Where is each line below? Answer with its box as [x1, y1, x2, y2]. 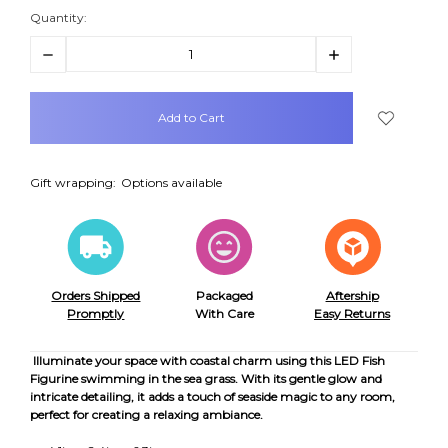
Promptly [67, 305, 125, 321]
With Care [194, 305, 254, 321]
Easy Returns [314, 305, 391, 321]
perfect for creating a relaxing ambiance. [30, 406, 266, 422]
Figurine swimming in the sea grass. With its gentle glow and [30, 370, 382, 386]
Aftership [325, 287, 379, 303]
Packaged [195, 287, 253, 303]
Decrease [40, 46, 91, 61]
